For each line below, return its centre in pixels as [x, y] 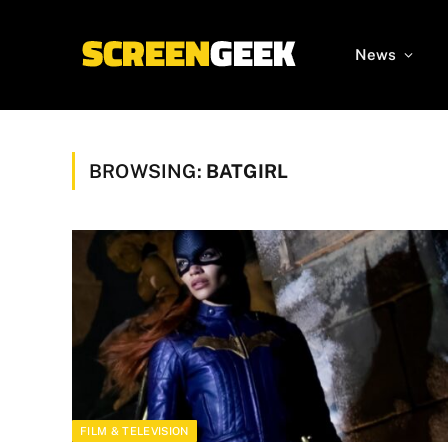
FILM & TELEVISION [134, 430]
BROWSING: [147, 171]
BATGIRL [247, 171]
